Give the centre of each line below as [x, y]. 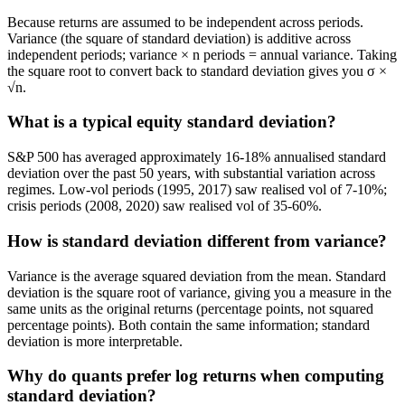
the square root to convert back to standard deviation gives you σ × [197, 71]
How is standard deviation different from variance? [197, 240]
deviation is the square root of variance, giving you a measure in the [199, 292]
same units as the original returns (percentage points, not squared [190, 308]
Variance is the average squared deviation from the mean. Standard [197, 276]
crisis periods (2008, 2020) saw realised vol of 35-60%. [165, 206]
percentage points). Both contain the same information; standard [188, 325]
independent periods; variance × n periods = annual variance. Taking [202, 54]
